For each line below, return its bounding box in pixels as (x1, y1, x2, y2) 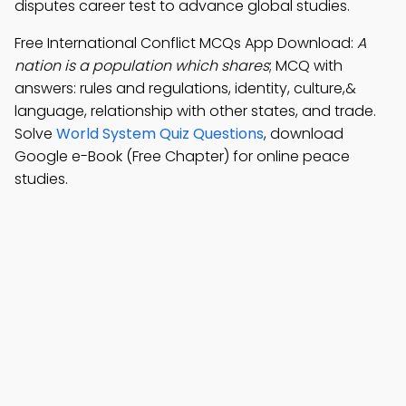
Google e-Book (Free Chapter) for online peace (14, 146, 350, 167)
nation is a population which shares (14, 55, 269, 76)
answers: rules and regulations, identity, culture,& (14, 78, 356, 99)
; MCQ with (269, 55, 343, 76)
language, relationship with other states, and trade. (14, 101, 376, 121)
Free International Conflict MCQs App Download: (14, 33, 357, 53)
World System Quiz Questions (56, 123, 264, 144)
